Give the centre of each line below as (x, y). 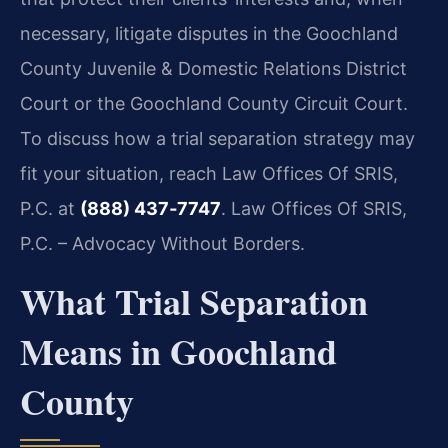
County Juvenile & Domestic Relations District (213, 69)
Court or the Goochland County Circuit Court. (214, 104)
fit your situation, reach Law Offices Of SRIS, (209, 174)
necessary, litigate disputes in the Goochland (209, 34)
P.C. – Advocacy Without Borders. (162, 244)
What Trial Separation (194, 300)
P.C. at (50, 209)
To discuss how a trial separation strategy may (217, 139)
